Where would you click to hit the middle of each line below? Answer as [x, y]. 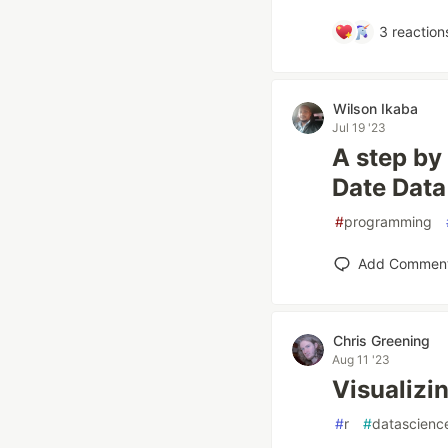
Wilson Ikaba [375, 108]
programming [388, 221]
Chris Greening [381, 340]
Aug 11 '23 [361, 359]
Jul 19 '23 [359, 127]
